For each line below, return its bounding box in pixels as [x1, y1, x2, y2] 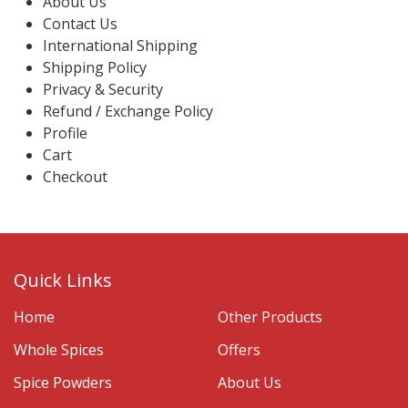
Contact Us [43, 14, 117, 34]
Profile [43, 123, 87, 143]
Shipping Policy [43, 57, 147, 77]
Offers [218, 340, 260, 360]
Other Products [218, 307, 322, 327]
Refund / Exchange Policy [43, 101, 213, 121]
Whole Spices [14, 340, 104, 360]
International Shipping [43, 36, 198, 56]
